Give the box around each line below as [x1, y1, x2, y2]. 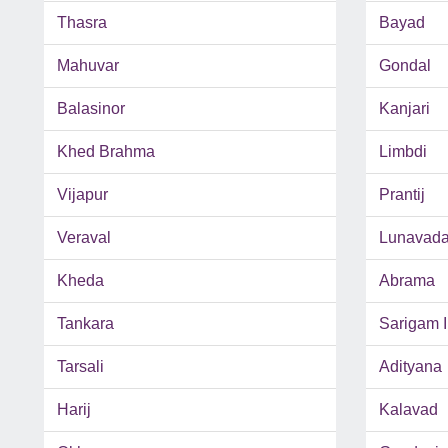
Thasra [57, 14, 107, 32]
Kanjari [378, 100, 430, 118]
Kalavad [378, 401, 438, 419]
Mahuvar [57, 57, 119, 75]
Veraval [57, 229, 111, 247]
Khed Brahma [57, 143, 155, 161]
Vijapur [57, 186, 108, 204]
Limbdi [378, 143, 427, 161]
